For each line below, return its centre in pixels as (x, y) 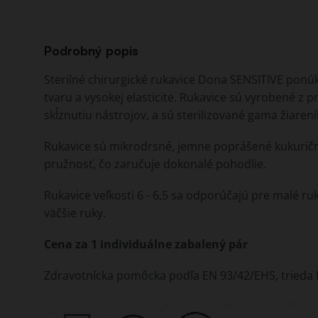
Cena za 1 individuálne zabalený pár (146, 244)
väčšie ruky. (75, 213)
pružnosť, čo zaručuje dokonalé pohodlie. (155, 164)
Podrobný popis (91, 50)
